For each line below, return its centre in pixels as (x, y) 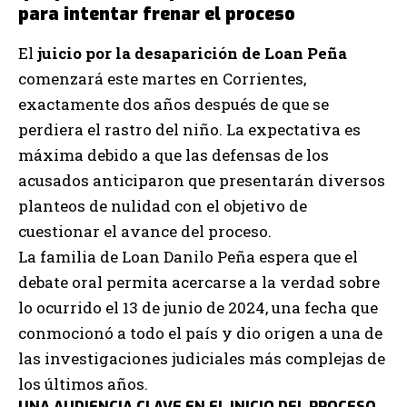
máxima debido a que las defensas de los (174, 154)
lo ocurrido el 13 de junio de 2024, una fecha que (198, 307)
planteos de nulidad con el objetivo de (163, 205)
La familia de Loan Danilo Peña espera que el (188, 256)
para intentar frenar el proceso (157, 15)
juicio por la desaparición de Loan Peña (192, 53)
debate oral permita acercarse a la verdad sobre (199, 282)
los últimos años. (83, 383)
